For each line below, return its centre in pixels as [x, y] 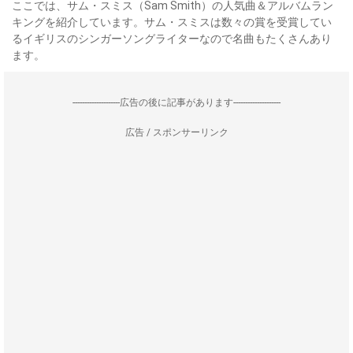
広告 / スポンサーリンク [176, 132]
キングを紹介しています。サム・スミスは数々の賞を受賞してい [172, 22]
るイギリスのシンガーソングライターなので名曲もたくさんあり [172, 39]
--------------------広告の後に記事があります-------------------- [176, 102]
